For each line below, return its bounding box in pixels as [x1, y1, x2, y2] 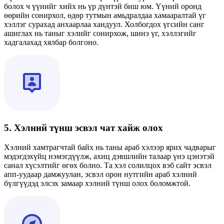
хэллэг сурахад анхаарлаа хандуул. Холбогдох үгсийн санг [4, 20, 204, 29]
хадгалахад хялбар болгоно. [4, 38, 98, 47]
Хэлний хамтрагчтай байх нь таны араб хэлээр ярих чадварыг [4, 142, 216, 151]
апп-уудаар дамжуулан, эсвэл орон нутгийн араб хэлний [4, 169, 197, 178]
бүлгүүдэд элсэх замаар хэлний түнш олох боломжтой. [4, 178, 190, 187]
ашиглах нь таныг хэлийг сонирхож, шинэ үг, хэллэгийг [4, 29, 196, 38]
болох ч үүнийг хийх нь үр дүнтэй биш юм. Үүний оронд [4, 2, 201, 11]
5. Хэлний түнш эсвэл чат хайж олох [4, 122, 163, 133]
